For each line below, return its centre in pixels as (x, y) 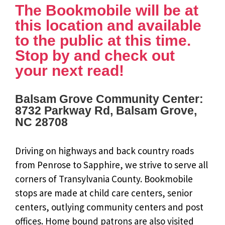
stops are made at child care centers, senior (104, 193)
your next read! (70, 70)
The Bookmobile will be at (107, 10)
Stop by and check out (95, 55)
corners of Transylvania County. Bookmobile (104, 179)
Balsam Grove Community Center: (109, 99)
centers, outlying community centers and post (109, 207)
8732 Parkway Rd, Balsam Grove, (106, 111)
